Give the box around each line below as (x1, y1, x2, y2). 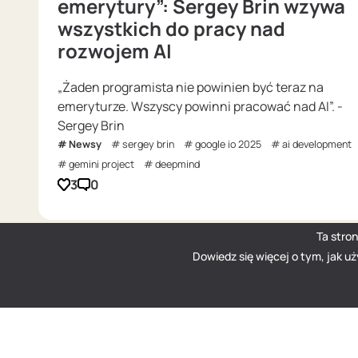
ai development (282, 137, 352, 152)
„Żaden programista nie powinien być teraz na (58, 78, 324, 97)
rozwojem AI (58, 38, 172, 65)
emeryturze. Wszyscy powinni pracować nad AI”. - (58, 97, 343, 116)
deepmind (155, 157, 200, 172)
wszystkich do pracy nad (58, 15, 285, 42)
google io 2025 (195, 137, 261, 152)
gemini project (69, 157, 134, 172)
